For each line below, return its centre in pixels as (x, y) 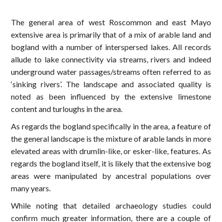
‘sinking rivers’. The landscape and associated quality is (111, 84)
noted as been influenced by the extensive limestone (111, 96)
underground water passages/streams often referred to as (111, 72)
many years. (31, 188)
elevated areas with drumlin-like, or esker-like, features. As (111, 151)
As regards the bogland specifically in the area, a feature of (111, 126)
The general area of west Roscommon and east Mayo (111, 22)
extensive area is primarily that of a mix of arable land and (111, 34)
